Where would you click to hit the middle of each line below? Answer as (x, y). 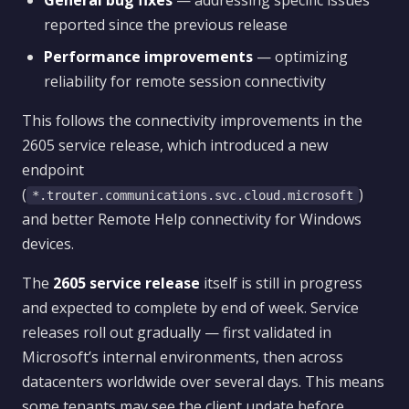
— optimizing (300, 57)
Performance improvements (148, 57)
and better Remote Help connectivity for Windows (192, 219)
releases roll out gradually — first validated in (177, 332)
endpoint (53, 170)
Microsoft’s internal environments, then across (183, 357)
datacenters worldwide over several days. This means (203, 382)
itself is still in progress (281, 283)
